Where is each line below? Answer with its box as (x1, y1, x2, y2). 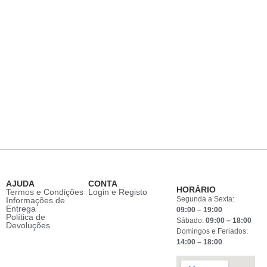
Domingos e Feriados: (176, 226, 249, 235)
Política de (6, 212, 45, 222)
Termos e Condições (6, 187, 83, 197)
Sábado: (176, 216, 206, 225)
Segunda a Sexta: (176, 194, 235, 203)
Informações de (6, 195, 65, 205)
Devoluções (6, 220, 50, 230)
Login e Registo (88, 187, 148, 197)
